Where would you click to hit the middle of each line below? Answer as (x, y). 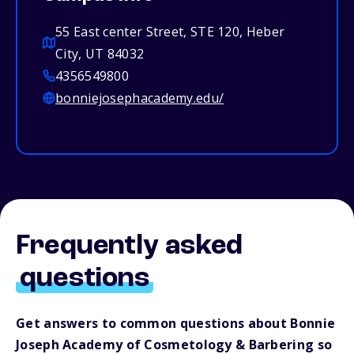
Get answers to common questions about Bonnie (176, 324)
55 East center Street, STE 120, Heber (170, 32)
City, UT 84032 (100, 54)
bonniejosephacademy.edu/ (140, 98)
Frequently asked (130, 247)
